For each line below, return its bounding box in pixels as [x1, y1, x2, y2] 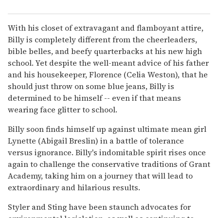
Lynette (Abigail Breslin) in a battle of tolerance [8, 135, 184, 146]
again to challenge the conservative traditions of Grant [8, 159, 210, 170]
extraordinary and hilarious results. [8, 182, 140, 193]
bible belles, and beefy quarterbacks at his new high [8, 46, 202, 57]
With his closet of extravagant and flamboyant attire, [8, 22, 203, 34]
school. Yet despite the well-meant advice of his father [8, 57, 209, 69]
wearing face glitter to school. [8, 104, 117, 115]
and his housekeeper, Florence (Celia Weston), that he [8, 69, 208, 80]
